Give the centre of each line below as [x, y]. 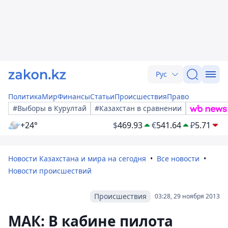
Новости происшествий [50, 171]
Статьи [102, 96]
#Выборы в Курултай [50, 108]
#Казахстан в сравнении [138, 108]
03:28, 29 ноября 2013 [187, 196]
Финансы [74, 96]
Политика [25, 96]
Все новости [178, 159]
